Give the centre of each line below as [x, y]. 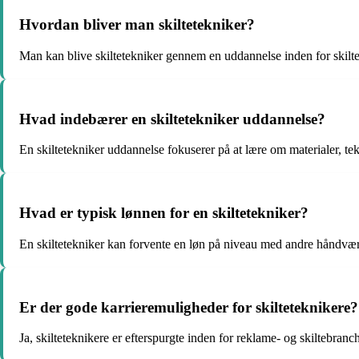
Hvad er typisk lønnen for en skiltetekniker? [164, 213]
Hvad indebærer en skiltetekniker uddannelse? [172, 119]
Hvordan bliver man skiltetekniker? [137, 25]
